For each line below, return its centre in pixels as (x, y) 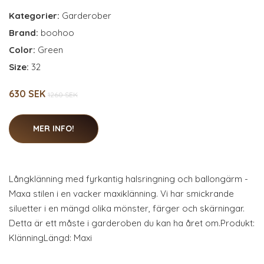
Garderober (87, 16)
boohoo (57, 33)
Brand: (25, 33)
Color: (23, 50)
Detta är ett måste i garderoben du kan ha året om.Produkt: (132, 223)
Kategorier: (34, 16)
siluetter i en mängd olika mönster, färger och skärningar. (127, 208)
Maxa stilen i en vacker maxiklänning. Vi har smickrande (121, 194)
